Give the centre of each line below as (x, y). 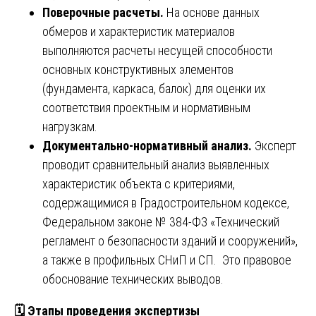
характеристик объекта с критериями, (139, 183)
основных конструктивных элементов (138, 69)
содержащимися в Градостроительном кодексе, (166, 202)
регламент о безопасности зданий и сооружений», (170, 241)
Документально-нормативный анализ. (148, 145)
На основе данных (213, 12)
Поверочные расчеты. (104, 12)
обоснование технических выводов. (133, 279)
